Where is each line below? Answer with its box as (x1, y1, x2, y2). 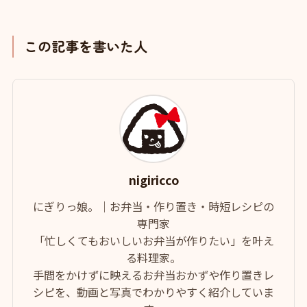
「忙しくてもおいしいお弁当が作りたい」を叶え (33, 232, 274, 249)
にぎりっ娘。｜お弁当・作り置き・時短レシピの (33, 198, 274, 215)
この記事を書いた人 (24, 36, 148, 57)
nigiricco (128, 171, 179, 188)
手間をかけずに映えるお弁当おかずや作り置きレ (33, 267, 274, 284)
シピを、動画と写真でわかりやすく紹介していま (33, 284, 274, 301)
